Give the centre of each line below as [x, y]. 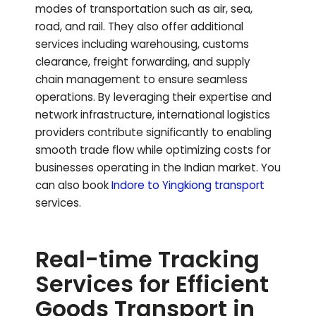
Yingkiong [187, 186]
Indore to [137, 186]
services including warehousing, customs [142, 44]
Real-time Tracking [147, 260]
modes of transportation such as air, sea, [144, 9]
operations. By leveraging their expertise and [153, 97]
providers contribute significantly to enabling [153, 133]
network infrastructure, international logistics [153, 115]
